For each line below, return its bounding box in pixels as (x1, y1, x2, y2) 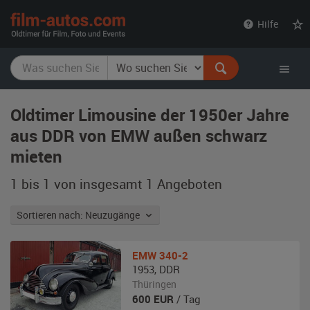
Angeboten (154, 175, 222, 192)
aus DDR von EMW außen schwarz (10, 125, 267, 147)
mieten (10, 145, 62, 167)
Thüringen (132, 277, 176, 291)
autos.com (125, 26, 190, 44)
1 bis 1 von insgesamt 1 (10, 175, 154, 192)
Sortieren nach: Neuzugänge (85, 208, 144, 221)
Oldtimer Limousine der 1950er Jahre (10, 104, 289, 126)
